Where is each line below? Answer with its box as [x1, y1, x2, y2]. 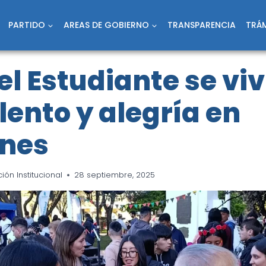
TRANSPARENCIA [167, 19, 236, 31]
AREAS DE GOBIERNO [63, 19, 149, 31]
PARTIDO [8, 19, 46, 31]
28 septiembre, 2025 [74, 169, 156, 180]
